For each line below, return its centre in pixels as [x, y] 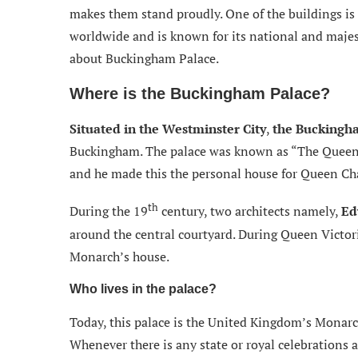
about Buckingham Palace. [144, 59]
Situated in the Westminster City [168, 129]
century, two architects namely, [250, 211]
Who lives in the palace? [143, 288]
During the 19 [109, 211]
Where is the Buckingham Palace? [200, 94]
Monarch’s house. [119, 256]
